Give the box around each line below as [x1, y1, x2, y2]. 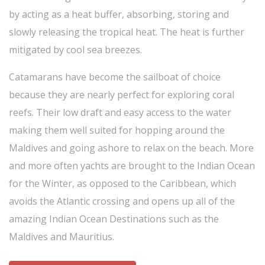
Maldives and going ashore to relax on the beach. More [9, 141, 254, 154]
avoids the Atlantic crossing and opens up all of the [9, 195, 235, 208]
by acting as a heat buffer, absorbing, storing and [9, 8, 229, 21]
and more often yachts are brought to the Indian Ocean [9, 159, 255, 172]
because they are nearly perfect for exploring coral [9, 88, 234, 101]
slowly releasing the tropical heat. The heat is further [9, 25, 244, 38]
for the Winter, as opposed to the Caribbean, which [9, 177, 236, 190]
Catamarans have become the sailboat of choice [9, 70, 221, 83]
